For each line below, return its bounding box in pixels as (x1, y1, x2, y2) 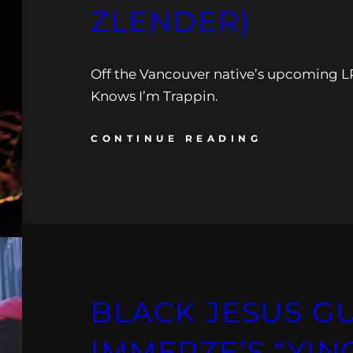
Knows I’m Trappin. (91, 87, 219, 104)
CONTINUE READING (91, 132, 262, 144)
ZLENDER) (91, 3, 251, 39)
